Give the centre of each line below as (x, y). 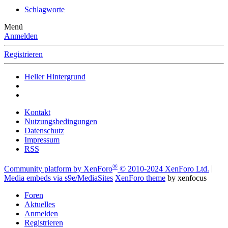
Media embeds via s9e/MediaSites (59, 178)
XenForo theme (140, 178)
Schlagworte (45, 10)
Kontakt (37, 112)
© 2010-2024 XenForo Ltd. (164, 168)
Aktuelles (40, 204)
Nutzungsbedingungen (61, 122)
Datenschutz (44, 131)
